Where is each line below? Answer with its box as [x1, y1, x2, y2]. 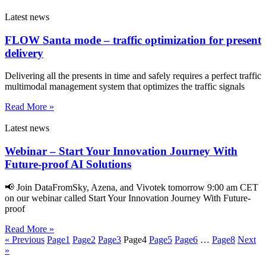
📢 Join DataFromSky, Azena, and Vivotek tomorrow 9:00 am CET [5, 182, 258, 192]
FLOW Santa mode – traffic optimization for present [5, 33, 261, 46]
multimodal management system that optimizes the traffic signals [5, 81, 245, 92]
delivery [5, 46, 43, 59]
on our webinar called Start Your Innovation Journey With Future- [5, 192, 251, 203]
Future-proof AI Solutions [5, 158, 131, 171]
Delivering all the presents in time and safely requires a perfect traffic [5, 71, 261, 81]
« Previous [5, 234, 45, 245]
